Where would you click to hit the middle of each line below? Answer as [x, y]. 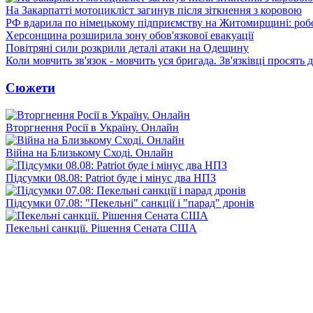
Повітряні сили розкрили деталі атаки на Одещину [127, 48]
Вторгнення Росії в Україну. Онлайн [92, 127]
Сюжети [30, 87]
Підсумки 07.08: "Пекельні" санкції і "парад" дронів [130, 203]
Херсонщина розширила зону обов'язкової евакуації [130, 36]
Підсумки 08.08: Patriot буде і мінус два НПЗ [111, 177]
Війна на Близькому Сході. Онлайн [89, 152]
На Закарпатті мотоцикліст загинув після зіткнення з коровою [154, 10]
